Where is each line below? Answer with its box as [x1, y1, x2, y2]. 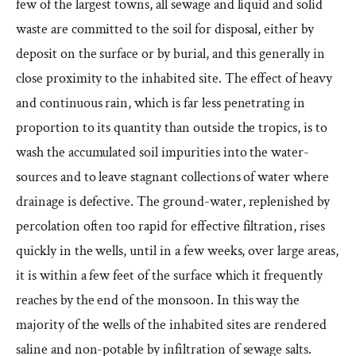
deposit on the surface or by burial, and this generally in [16, 44, 325, 63]
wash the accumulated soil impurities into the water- [16, 143, 310, 161]
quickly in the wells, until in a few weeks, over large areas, [16, 242, 339, 260]
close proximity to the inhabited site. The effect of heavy [16, 69, 332, 87]
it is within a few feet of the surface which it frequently [16, 266, 323, 284]
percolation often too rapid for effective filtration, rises [16, 217, 325, 235]
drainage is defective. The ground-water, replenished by [16, 192, 331, 211]
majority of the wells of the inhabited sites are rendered [16, 315, 327, 334]
